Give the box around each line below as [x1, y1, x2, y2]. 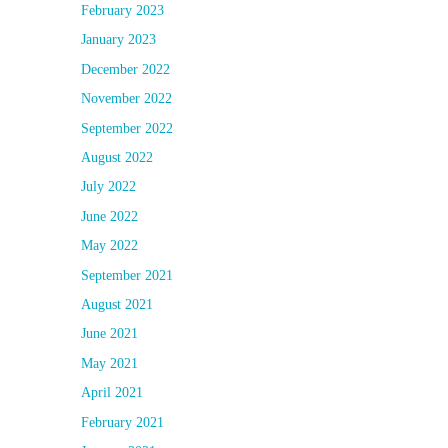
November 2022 [81, 91, 172, 107]
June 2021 [81, 326, 138, 342]
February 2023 [81, 3, 164, 19]
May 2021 [81, 355, 138, 371]
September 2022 [81, 120, 173, 136]
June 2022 [81, 208, 138, 224]
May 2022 [81, 238, 138, 254]
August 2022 [81, 150, 153, 166]
